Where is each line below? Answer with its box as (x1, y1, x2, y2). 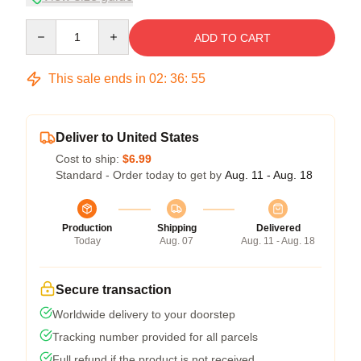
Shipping (156, 222, 197, 234)
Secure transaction (56, 282, 172, 297)
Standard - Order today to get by (56, 168, 225, 181)
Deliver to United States (56, 130, 199, 144)
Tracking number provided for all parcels (52, 330, 258, 343)
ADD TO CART (193, 31, 271, 44)
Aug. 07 (160, 234, 193, 247)
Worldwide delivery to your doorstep (52, 307, 235, 321)
